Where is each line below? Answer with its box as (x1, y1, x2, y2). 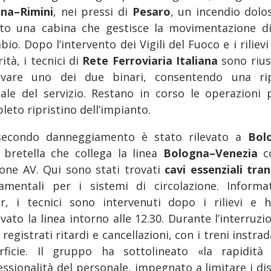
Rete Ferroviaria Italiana (82, 53, 218, 68)
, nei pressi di (53, 4, 132, 19)
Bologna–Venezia (163, 145, 264, 160)
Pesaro (132, 4, 171, 19)
